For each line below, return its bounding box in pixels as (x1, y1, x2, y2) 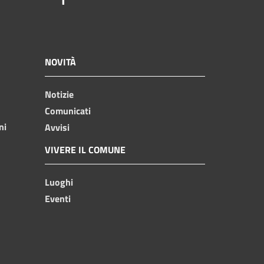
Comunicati (45, 103, 91, 118)
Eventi (45, 191, 71, 206)
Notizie (45, 87, 74, 101)
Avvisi (45, 120, 70, 134)
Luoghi (45, 174, 73, 189)
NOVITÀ (45, 54, 76, 69)
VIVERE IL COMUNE (45, 142, 126, 157)
